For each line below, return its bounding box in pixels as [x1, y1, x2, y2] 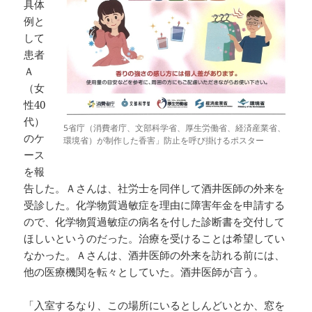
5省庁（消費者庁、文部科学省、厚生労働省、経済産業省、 [63, 121, 286, 134]
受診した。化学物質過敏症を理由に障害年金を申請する [24, 198, 286, 212]
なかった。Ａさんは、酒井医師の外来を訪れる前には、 [24, 248, 286, 263]
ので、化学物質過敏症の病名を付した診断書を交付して [24, 214, 286, 229]
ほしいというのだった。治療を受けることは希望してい [24, 231, 286, 246]
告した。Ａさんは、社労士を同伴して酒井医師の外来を [24, 181, 286, 196]
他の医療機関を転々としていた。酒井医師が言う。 [24, 265, 265, 279]
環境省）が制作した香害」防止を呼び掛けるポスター [63, 134, 264, 146]
